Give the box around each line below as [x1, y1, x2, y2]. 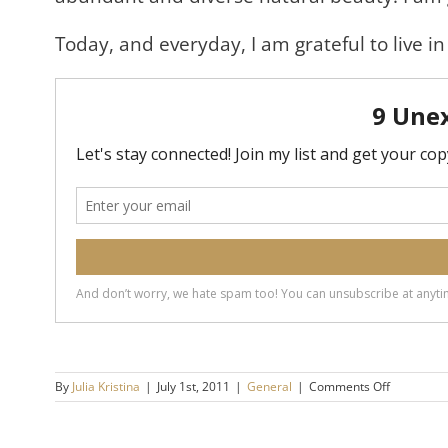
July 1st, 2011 [157, 377, 230, 395]
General [247, 377, 292, 395]
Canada [389, 412, 432, 430]
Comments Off [309, 377, 390, 395]
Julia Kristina [72, 377, 140, 395]
